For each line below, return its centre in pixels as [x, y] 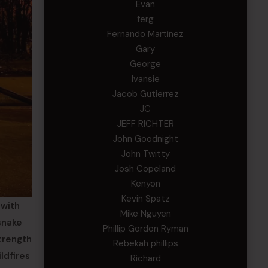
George [146, 64]
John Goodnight [145, 139]
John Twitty [145, 154]
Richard [145, 258]
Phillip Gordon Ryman [145, 229]
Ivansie [145, 79]
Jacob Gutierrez [145, 94]
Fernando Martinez [146, 34]
